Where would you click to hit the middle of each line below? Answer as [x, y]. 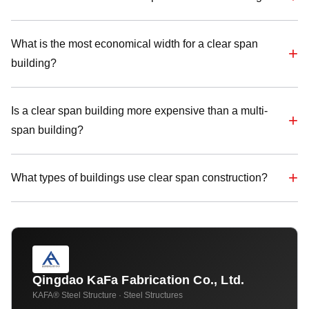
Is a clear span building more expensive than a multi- [139, 111]
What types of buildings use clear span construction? [139, 178]
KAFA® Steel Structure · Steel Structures [108, 295]
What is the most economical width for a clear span [134, 44]
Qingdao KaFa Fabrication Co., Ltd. [139, 280]
